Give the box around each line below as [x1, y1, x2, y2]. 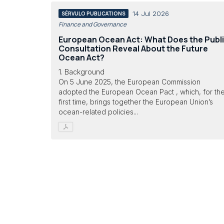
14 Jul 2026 [132, 9, 169, 17]
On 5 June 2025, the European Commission [58, 77, 200, 86]
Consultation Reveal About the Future [58, 42, 208, 54]
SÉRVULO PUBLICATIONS [61, 9, 125, 17]
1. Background [58, 67, 104, 76]
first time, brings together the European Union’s [58, 97, 213, 106]
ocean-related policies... [58, 107, 138, 116]
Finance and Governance [58, 19, 126, 28]
